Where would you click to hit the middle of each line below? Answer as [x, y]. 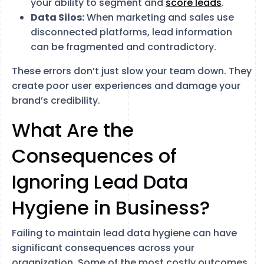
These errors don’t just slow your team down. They [132, 71]
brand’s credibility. [56, 100]
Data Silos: [57, 17]
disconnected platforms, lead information [131, 32]
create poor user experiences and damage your [126, 86]
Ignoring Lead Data [100, 182]
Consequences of [94, 156]
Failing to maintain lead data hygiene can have [124, 233]
